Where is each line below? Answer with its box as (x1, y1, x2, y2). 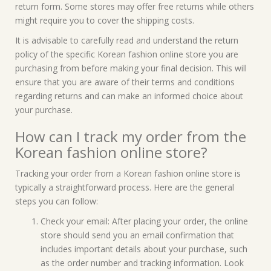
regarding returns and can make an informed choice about (15, 90, 243, 102)
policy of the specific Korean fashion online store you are (15, 48, 238, 60)
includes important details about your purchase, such (41, 243, 247, 255)
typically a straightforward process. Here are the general (15, 181, 234, 193)
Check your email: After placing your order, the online (41, 215, 248, 227)
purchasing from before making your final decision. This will (15, 62, 247, 74)
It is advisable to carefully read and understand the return (15, 34, 238, 46)
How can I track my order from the (15, 126, 246, 146)
